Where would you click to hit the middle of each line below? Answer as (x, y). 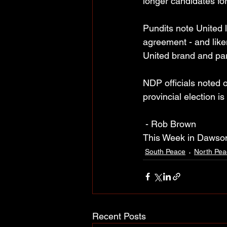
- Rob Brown (171, 124)
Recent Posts (119, 216)
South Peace (165, 152)
